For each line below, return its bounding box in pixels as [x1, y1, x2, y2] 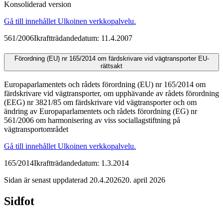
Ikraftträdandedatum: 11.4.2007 [34, 33, 132, 42]
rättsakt [101, 62, 122, 70]
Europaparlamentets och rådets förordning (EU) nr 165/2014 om [4, 80, 206, 89]
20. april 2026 [121, 176, 165, 185]
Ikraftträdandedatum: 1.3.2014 [34, 159, 129, 168]
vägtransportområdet [4, 125, 68, 134]
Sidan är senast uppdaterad [4, 176, 88, 185]
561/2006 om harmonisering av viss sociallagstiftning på [4, 116, 180, 125]
